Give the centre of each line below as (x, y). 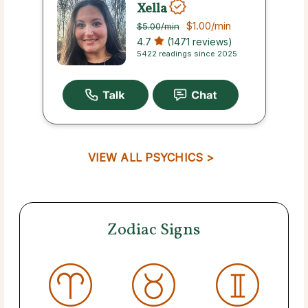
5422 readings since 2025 (187, 54)
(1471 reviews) (198, 42)
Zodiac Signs (154, 230)
